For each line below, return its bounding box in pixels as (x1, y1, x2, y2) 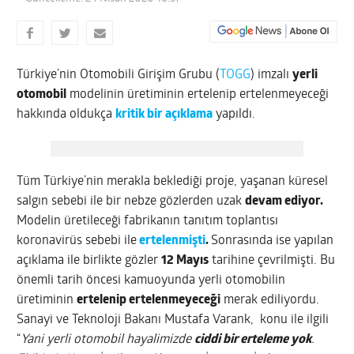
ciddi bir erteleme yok (194, 333, 312, 346)
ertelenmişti (137, 234, 206, 247)
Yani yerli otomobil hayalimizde (21, 333, 195, 346)
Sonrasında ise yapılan (211, 234, 334, 247)
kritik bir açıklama (115, 107, 213, 121)
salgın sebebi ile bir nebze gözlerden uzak (17, 194, 246, 208)
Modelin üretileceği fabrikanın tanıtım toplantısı (17, 214, 279, 228)
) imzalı (250, 68, 293, 81)
